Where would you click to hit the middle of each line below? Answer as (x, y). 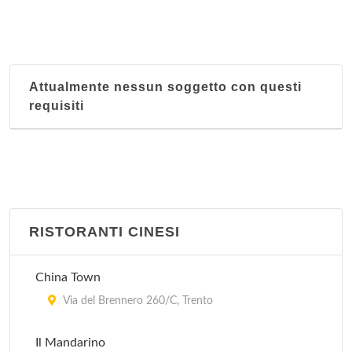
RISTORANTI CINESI (104, 232)
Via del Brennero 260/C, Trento (137, 301)
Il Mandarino (70, 343)
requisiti (57, 106)
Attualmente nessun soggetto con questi (165, 87)
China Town (68, 277)
